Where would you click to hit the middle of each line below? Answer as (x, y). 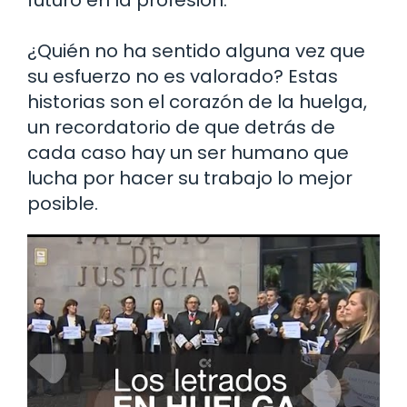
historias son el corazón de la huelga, (197, 102)
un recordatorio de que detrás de (181, 128)
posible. (63, 204)
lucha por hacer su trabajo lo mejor (190, 179)
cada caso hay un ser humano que (188, 153)
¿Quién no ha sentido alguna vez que (196, 51)
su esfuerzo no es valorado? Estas (183, 77)
